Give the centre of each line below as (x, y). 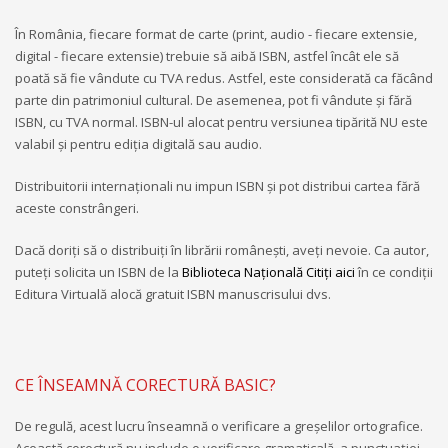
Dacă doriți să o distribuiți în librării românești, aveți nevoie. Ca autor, (222, 249)
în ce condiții (394, 271)
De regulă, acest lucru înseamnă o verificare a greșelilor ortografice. (219, 425)
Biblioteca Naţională (242, 271)
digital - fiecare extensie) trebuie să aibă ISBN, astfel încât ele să (207, 55)
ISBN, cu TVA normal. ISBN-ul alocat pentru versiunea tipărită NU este (221, 121)
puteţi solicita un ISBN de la (98, 271)
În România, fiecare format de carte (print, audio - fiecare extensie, (216, 33)
